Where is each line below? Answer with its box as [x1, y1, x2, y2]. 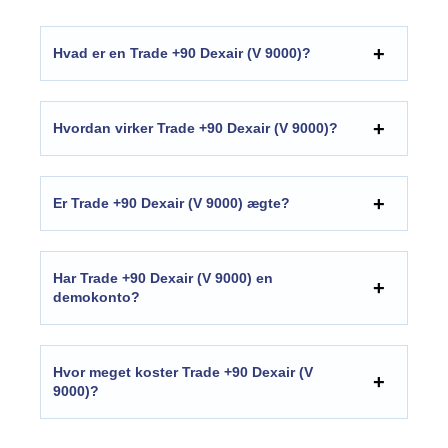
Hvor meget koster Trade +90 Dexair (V [53, 364, 313, 381]
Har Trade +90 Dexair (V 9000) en [53, 270, 273, 287]
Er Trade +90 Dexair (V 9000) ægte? [53, 195, 290, 212]
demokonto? [53, 289, 140, 306]
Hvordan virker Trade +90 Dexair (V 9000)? [53, 120, 338, 137]
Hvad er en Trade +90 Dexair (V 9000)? [53, 45, 311, 62]
